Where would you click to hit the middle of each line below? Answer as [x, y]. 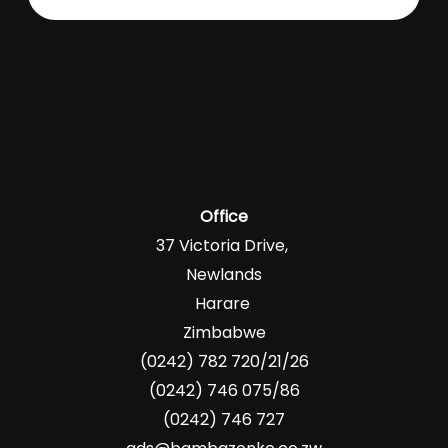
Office [224, 216]
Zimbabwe [224, 332]
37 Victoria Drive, [224, 245]
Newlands [224, 274]
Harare [224, 303]
